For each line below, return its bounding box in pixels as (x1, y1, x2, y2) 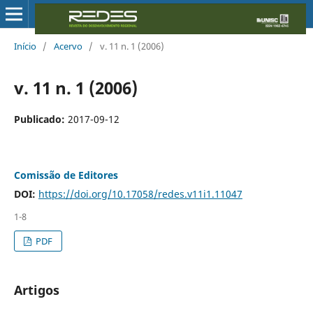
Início (13, 39, 36, 52)
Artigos (13, 281, 59, 298)
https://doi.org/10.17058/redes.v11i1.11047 (38, 187, 242, 201)
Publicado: (13, 112, 68, 126)
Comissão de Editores (13, 168, 118, 182)
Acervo (53, 39, 82, 52)
